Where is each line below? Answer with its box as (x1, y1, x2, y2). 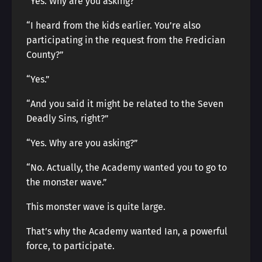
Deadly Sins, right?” (26, 113, 109, 124)
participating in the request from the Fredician (26, 35, 225, 46)
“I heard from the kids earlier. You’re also (26, 20, 201, 31)
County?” (26, 49, 64, 60)
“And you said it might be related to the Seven (26, 98, 223, 109)
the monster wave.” (26, 177, 107, 188)
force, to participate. (26, 240, 115, 251)
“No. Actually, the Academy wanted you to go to (26, 162, 227, 173)
